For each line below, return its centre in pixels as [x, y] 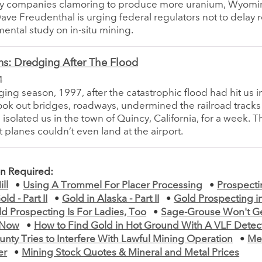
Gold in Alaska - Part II [111, 199]
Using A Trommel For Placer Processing [113, 186]
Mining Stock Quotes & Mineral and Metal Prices [131, 253]
